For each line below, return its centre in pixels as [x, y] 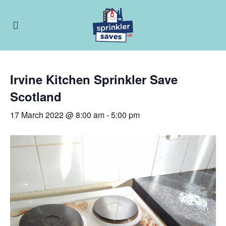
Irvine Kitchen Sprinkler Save [94, 79]
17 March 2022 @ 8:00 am [57, 115]
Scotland [36, 96]
